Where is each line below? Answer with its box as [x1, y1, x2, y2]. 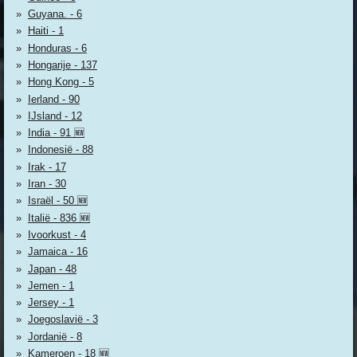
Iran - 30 [27, 178, 66, 190]
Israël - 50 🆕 [27, 194, 88, 207]
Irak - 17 [27, 160, 66, 173]
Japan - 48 [27, 262, 76, 275]
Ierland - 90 [27, 92, 80, 105]
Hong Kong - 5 [27, 76, 94, 88]
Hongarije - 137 [27, 58, 97, 71]
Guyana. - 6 [27, 8, 82, 21]
